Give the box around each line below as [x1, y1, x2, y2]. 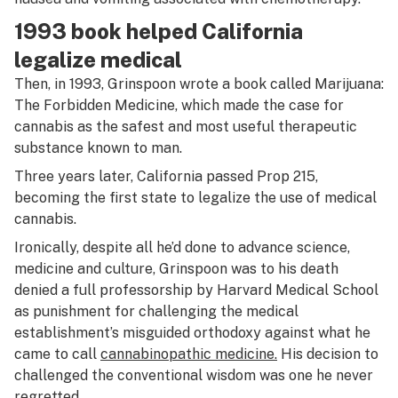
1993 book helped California [14, 19, 303, 44]
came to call [14, 346, 100, 362]
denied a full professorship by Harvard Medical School [14, 282, 378, 298]
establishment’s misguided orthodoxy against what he [14, 324, 370, 341]
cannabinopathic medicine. [100, 346, 277, 362]
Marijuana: [314, 76, 384, 92]
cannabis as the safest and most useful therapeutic [14, 118, 357, 135]
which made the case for [181, 97, 344, 114]
